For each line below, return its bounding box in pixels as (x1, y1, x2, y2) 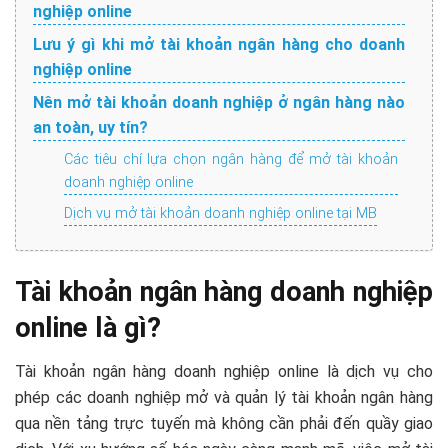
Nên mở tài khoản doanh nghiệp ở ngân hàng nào (33, 93, 405, 113)
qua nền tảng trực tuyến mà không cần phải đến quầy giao (15, 414, 433, 434)
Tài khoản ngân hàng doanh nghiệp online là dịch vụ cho (15, 362, 433, 382)
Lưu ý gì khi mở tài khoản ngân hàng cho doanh (33, 35, 405, 55)
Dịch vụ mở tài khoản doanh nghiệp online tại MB (64, 205, 377, 223)
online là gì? (15, 311, 161, 344)
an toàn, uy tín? (33, 118, 148, 138)
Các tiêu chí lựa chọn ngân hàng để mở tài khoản (64, 151, 398, 169)
